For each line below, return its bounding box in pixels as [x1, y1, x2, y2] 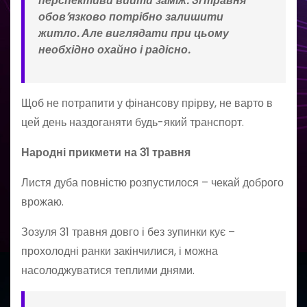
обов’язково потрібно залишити [38, 8, 223, 25]
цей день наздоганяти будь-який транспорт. [21, 114, 249, 130]
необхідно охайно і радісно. [38, 41, 190, 58]
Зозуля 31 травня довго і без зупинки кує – [21, 223, 235, 240]
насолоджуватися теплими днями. [21, 262, 195, 278]
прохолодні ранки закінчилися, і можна [21, 243, 218, 259]
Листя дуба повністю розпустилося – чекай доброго [21, 174, 284, 191]
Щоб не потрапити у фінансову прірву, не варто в [21, 95, 273, 111]
